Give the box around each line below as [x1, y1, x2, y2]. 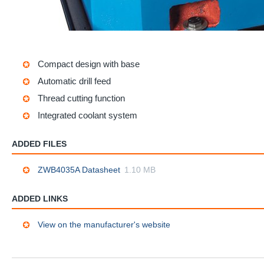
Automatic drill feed [38, 76, 111, 86]
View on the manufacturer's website [38, 220, 170, 229]
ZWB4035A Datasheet [38, 165, 120, 174]
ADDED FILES [12, 139, 67, 148]
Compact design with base [38, 59, 140, 69]
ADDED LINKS [12, 194, 68, 203]
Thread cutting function [38, 93, 125, 103]
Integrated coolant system [38, 110, 137, 120]
